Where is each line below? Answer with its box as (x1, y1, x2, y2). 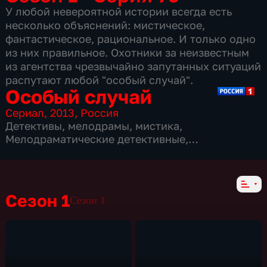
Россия (80, 105, 119, 119)
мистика (135, 119, 180, 132)
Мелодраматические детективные (5, 132, 186, 145)
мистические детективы (5, 145, 133, 159)
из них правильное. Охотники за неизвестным (5, 45, 250, 59)
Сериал (5, 105, 45, 119)
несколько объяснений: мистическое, (5, 18, 206, 32)
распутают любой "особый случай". (5, 73, 194, 86)
